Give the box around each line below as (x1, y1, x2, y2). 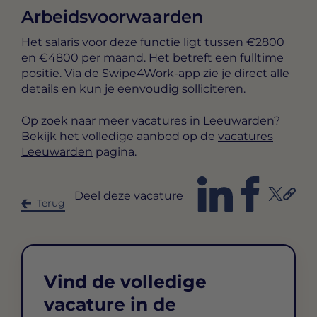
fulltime (240, 51, 284, 65)
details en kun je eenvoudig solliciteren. (21, 82, 246, 96)
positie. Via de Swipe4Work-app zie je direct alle (21, 67, 289, 81)
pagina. (93, 144, 137, 158)
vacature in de (44, 294, 176, 316)
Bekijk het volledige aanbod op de (21, 129, 218, 143)
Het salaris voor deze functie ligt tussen (21, 35, 246, 50)
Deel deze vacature (74, 188, 183, 202)
